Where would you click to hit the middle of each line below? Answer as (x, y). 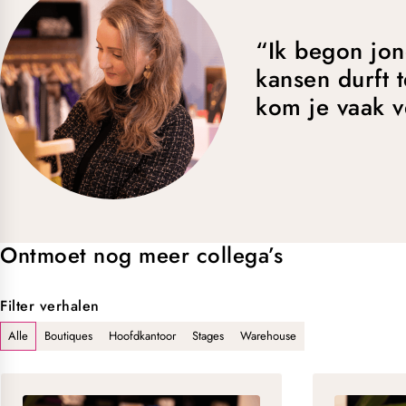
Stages (208, 336)
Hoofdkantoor (142, 336)
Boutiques (68, 336)
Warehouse (268, 336)
